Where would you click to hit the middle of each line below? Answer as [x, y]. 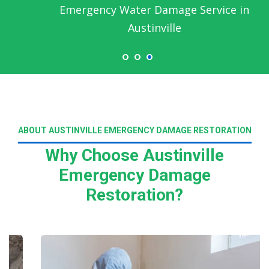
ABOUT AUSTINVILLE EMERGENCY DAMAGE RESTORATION [134, 130]
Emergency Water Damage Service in [134, 9]
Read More [67, 228]
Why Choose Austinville [134, 155]
